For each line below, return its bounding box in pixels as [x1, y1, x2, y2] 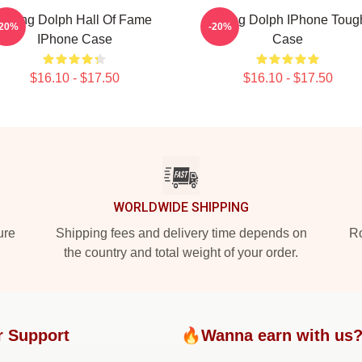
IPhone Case [36, 32, 112, 46]
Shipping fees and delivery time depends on [55, 226, 307, 240]
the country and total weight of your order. [64, 246, 298, 259]
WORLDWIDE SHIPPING [113, 200, 249, 215]
